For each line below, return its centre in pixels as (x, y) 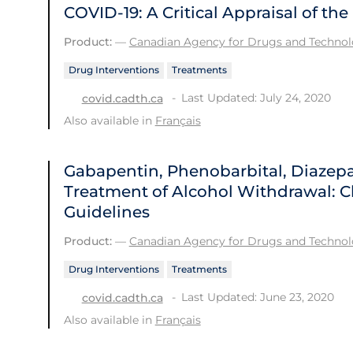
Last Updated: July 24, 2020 (256, 98)
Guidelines (106, 212)
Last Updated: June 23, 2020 (257, 297)
